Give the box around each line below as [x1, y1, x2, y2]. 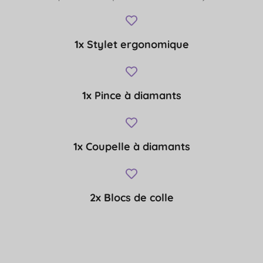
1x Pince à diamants [82, 88, 181, 102]
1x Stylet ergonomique [74, 37, 189, 51]
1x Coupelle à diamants [73, 139, 190, 153]
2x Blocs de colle [89, 190, 174, 204]
